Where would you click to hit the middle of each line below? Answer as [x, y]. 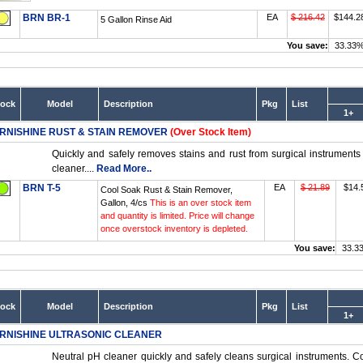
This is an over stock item [201, 203]
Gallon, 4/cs [125, 203]
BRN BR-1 [47, 18]
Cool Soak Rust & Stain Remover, [167, 190]
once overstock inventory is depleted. [174, 228]
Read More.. [124, 169]
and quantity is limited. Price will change [177, 216]
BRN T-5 [42, 188]
